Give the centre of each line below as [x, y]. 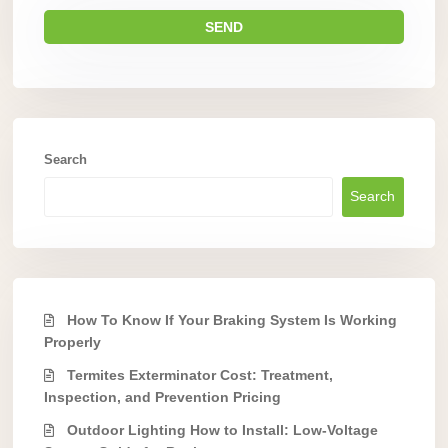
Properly [72, 341]
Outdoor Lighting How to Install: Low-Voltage [222, 429]
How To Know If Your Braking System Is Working [232, 319]
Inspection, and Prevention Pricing [162, 396]
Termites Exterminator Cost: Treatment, [200, 374]
